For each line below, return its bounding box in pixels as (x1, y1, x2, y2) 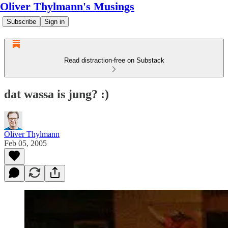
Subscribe (7, 18, 36, 25)
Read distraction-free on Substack (64, 56, 164, 64)
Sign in (44, 18, 65, 25)
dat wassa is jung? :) (4, 87, 109, 101)
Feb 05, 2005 (4, 138, 47, 148)
